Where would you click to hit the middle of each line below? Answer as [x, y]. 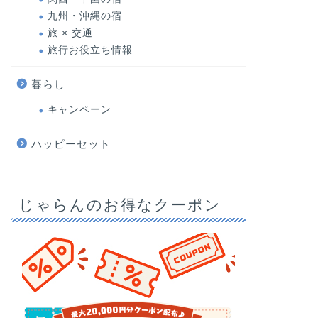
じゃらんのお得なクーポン [120, 204]
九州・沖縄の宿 [84, 16]
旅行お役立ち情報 [90, 50]
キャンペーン [79, 110]
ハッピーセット [71, 144]
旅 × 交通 [70, 33]
